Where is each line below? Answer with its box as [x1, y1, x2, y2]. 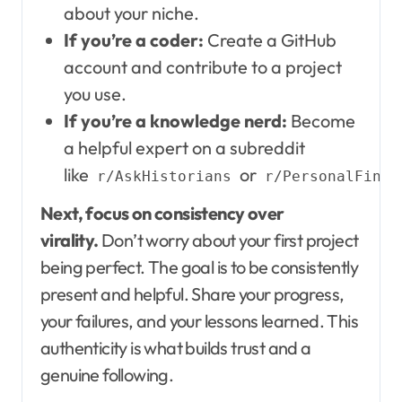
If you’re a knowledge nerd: [63, 109, 287, 132]
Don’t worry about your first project [98, 228, 359, 251]
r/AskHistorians [96, 167, 232, 185]
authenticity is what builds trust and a [40, 336, 311, 359]
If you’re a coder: [63, 28, 204, 51]
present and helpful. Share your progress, [40, 282, 345, 305]
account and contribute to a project [63, 55, 342, 78]
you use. [63, 82, 127, 105]
